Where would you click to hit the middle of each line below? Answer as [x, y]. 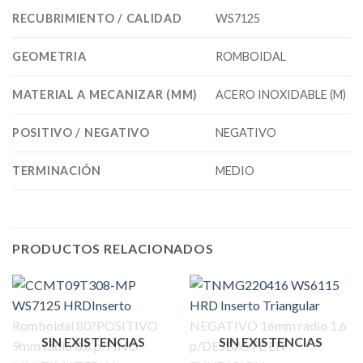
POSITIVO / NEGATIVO [81, 133]
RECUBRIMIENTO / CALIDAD [97, 19]
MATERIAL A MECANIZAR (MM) [105, 95]
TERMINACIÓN [57, 171]
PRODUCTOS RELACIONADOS [113, 249]
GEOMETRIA [49, 57]
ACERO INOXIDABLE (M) [281, 95]
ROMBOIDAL [251, 57]
